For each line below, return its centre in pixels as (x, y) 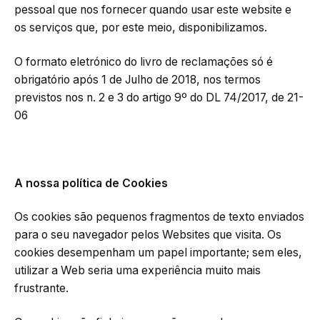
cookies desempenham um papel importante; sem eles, (158, 253)
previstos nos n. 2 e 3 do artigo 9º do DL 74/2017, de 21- (159, 97)
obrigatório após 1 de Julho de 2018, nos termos (137, 79)
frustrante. (41, 289)
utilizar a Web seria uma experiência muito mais (137, 271)
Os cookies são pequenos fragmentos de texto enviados (159, 217)
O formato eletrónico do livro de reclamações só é (144, 61)
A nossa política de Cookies (91, 183)
